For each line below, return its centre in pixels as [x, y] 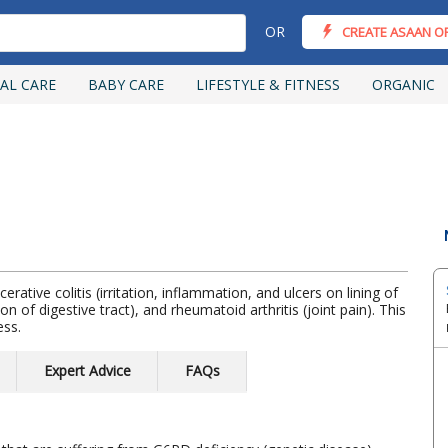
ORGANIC [403, 84]
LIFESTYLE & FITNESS [268, 84]
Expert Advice [87, 370]
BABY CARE [126, 84]
